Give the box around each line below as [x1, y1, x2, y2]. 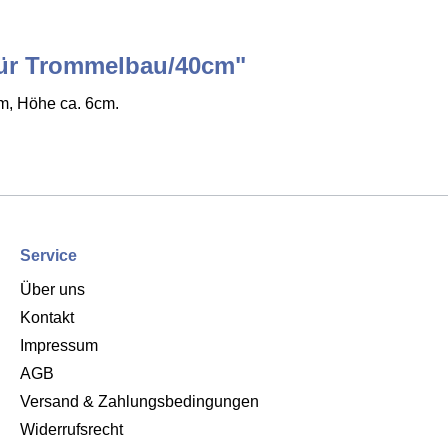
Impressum [20, 336, 98, 354]
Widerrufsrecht [20, 420, 123, 438]
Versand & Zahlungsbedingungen [20, 392, 259, 410]
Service [20, 246, 77, 264]
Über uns [20, 280, 85, 298]
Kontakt [20, 308, 74, 326]
